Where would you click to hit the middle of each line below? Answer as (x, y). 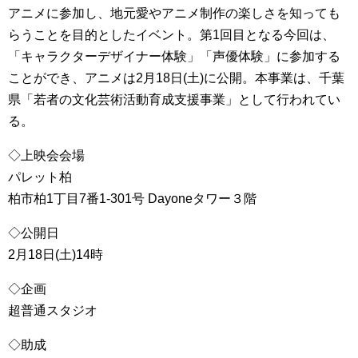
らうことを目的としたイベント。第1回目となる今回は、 (171, 34)
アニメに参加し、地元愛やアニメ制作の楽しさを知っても (174, 13)
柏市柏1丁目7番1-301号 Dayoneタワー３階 (132, 198)
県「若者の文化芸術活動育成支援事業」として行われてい (174, 99)
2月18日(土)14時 (56, 254)
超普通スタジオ (53, 310)
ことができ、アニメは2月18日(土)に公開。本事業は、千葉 (176, 78)
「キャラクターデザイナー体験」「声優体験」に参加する (174, 56)
